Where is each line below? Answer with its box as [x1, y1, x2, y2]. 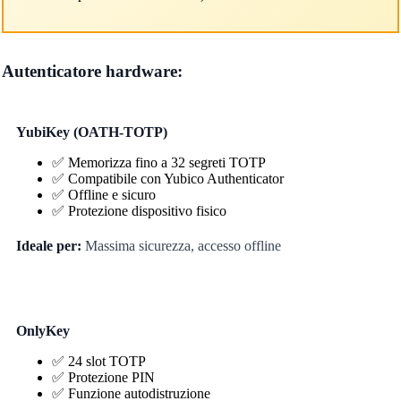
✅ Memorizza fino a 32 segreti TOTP [51, 154, 266, 170]
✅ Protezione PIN [51, 369, 155, 385]
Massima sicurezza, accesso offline [81, 237, 281, 253]
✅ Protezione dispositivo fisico [51, 202, 226, 218]
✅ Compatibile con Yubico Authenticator [51, 170, 284, 186]
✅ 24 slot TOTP [51, 353, 146, 369]
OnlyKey [15, 322, 70, 338]
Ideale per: [15, 237, 81, 253]
